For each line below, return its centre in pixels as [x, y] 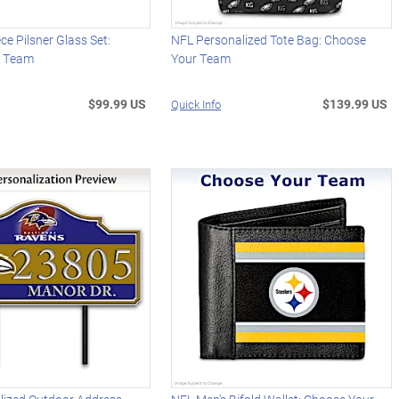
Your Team [201, 58]
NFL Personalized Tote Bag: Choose [269, 39]
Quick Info [196, 104]
